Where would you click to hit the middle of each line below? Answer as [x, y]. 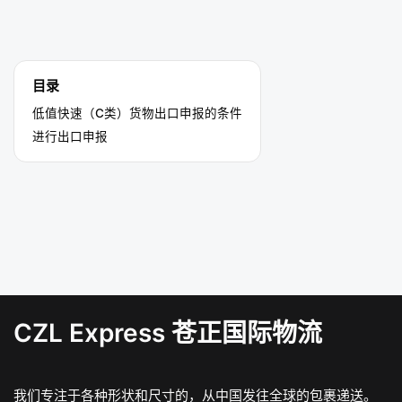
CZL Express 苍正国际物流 [168, 332]
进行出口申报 [70, 136]
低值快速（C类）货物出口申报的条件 [137, 113]
